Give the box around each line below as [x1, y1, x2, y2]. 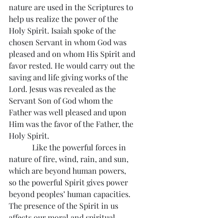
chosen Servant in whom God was [9, 36, 128, 47]
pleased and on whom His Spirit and [9, 48, 137, 59]
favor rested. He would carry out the [9, 60, 137, 71]
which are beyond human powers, [9, 165, 128, 176]
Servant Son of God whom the [9, 95, 115, 106]
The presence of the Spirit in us [9, 200, 120, 211]
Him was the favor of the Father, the [9, 118, 135, 129]
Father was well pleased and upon [9, 107, 128, 117]
